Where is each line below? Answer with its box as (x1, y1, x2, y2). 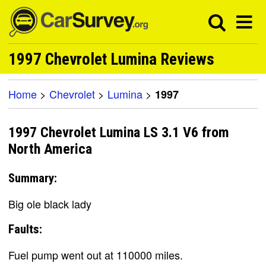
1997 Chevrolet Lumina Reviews (8, 50, 214, 69)
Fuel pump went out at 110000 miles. (8, 246, 183, 262)
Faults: (8, 221, 42, 236)
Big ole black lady (8, 195, 91, 211)
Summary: (8, 170, 57, 185)
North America (8, 141, 92, 158)
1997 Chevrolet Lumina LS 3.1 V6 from (8, 124, 229, 141)
